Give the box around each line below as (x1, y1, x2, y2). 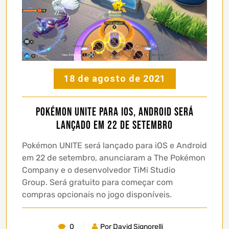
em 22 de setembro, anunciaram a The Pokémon (22, 153, 205, 163)
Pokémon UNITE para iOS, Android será (35, 105, 194, 120)
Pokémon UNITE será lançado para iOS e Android (22, 141, 207, 151)
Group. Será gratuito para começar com (22, 177, 173, 188)
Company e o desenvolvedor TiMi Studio (22, 165, 175, 175)
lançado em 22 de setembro (56, 119, 173, 133)
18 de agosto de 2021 (63, 73, 166, 84)
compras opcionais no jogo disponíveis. (22, 190, 172, 200)
